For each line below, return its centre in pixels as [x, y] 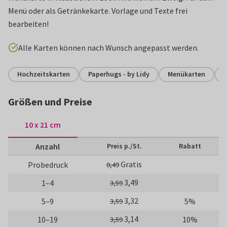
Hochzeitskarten [44, 74]
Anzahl [48, 146]
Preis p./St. [124, 146]
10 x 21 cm [43, 125]
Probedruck [48, 164]
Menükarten [186, 74]
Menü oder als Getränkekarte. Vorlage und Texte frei [98, 10]
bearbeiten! [28, 24]
